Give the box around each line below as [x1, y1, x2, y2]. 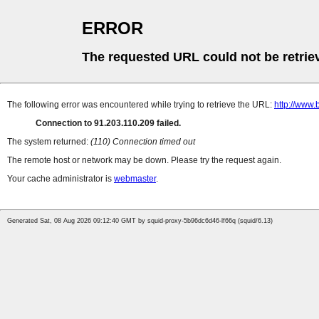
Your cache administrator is [7, 174, 114, 184]
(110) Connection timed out [90, 137, 195, 147]
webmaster [114, 174, 156, 184]
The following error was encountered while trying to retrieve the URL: [7, 100, 274, 110]
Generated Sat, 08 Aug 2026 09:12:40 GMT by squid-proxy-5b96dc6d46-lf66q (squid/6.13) [7, 217, 273, 225]
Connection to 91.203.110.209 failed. [36, 118, 181, 129]
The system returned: [7, 137, 90, 147]
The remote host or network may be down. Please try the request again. [7, 155, 281, 166]
